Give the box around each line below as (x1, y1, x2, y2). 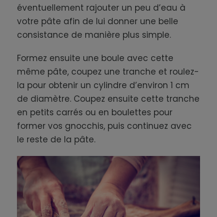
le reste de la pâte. (17, 134, 95, 146)
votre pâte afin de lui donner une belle (17, 15, 178, 28)
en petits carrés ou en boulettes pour (17, 107, 172, 119)
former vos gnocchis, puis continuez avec (17, 120, 192, 132)
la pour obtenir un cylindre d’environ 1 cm (17, 79, 189, 92)
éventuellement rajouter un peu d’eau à (17, 2, 186, 14)
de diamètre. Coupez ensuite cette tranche (17, 93, 200, 105)
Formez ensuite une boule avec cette (17, 52, 173, 64)
